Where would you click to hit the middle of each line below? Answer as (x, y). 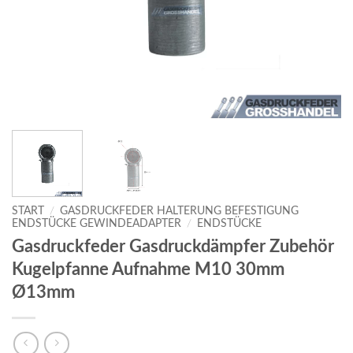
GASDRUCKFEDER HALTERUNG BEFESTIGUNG (180, 211)
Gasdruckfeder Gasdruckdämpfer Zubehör (173, 246)
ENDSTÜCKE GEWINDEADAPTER (97, 223)
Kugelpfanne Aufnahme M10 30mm (148, 269)
